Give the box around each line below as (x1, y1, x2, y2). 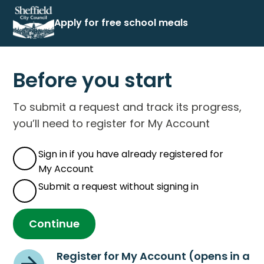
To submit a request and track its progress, (13, 99, 242, 114)
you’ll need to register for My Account (13, 115, 210, 131)
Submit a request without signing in (38, 179, 199, 193)
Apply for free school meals (54, 16, 189, 30)
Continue (29, 216, 80, 231)
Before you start (13, 65, 173, 94)
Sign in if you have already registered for (38, 147, 224, 161)
